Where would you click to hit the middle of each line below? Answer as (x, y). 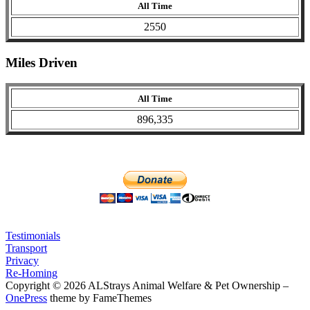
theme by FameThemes (99, 298)
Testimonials (33, 236)
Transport (26, 248)
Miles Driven (42, 62)
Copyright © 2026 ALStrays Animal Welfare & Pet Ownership (144, 286)
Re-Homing (31, 273)
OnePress (26, 298)
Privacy (22, 261)
